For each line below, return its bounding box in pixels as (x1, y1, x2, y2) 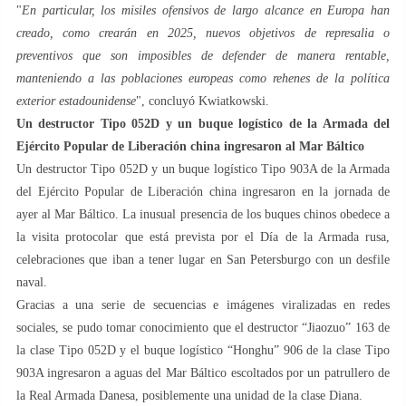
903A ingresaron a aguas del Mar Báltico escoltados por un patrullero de (16, 366, 390, 381)
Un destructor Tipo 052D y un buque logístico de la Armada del (16, 117, 390, 131)
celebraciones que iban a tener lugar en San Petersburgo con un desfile (16, 253, 390, 267)
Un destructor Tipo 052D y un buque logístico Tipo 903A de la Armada (16, 162, 390, 177)
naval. (16, 275, 47, 290)
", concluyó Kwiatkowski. (136, 94, 269, 109)
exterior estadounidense (16, 94, 136, 109)
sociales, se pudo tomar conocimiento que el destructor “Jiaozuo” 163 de (16, 321, 390, 335)
